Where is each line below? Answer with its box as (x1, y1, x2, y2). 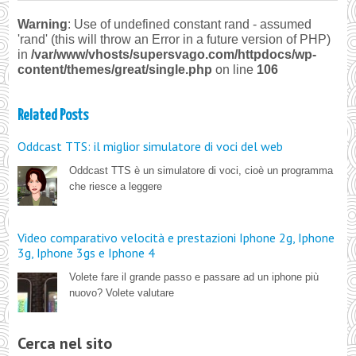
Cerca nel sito (17, 333, 113, 354)
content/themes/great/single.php (17, 63, 213, 77)
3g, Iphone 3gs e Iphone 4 (17, 245, 156, 261)
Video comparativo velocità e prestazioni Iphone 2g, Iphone (17, 230, 335, 246)
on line (212, 63, 257, 77)
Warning (17, 17, 68, 32)
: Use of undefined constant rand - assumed (68, 17, 312, 32)
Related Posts (17, 108, 89, 124)
